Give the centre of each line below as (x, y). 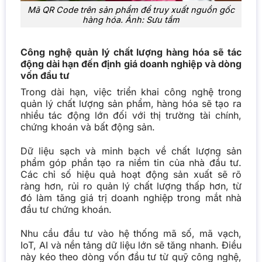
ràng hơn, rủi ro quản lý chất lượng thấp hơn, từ (131, 186)
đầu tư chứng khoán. (66, 210)
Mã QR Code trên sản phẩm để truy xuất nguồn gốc (131, 9)
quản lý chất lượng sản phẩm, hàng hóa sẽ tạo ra (131, 104)
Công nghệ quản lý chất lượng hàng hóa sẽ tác (131, 52)
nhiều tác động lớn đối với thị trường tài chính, (131, 116)
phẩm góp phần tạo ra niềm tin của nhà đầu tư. (131, 163)
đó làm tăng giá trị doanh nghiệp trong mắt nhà (131, 198)
